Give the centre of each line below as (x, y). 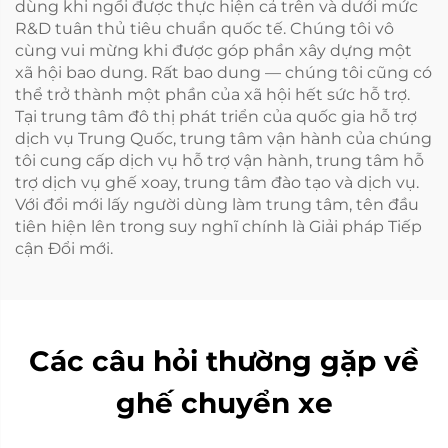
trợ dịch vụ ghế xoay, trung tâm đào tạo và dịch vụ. (217, 182)
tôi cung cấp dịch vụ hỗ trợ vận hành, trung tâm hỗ (219, 160)
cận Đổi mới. (64, 248)
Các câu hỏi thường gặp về (224, 360)
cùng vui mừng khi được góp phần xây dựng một (213, 50)
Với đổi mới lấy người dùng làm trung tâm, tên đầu (217, 204)
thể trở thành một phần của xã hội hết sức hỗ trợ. (212, 94)
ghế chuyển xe (224, 402)
